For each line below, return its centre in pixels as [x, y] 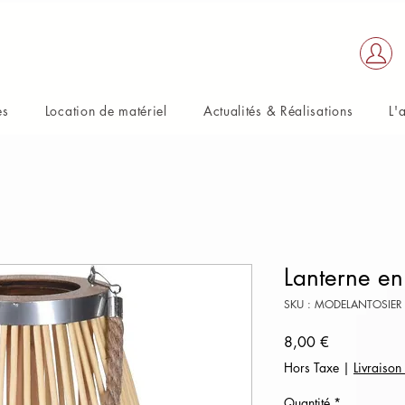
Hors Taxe [311, 367]
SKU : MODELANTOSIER [343, 304]
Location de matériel [106, 111]
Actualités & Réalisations [278, 111]
